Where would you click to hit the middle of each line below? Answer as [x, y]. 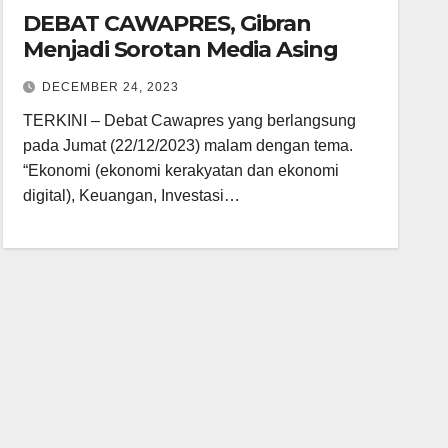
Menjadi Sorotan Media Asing [180, 49]
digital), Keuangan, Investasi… [132, 195]
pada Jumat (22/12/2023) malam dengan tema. [188, 145]
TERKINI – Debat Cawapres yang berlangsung [190, 120]
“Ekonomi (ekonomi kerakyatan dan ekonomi [181, 170]
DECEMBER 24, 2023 [111, 87]
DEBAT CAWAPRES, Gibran [167, 23]
